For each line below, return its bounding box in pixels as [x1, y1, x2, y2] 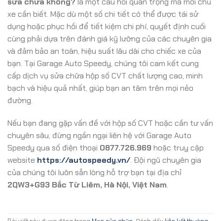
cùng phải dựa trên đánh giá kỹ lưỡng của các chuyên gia [7, 34, 212, 44]
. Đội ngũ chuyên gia [130, 154, 201, 165]
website [7, 154, 37, 165]
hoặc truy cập [151, 142, 204, 153]
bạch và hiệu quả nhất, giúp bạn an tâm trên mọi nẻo [7, 83, 193, 94]
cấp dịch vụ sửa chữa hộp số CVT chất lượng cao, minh [7, 71, 203, 81]
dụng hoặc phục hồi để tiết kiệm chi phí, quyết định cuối [7, 21, 206, 32]
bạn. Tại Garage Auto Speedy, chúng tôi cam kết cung [7, 58, 199, 69]
